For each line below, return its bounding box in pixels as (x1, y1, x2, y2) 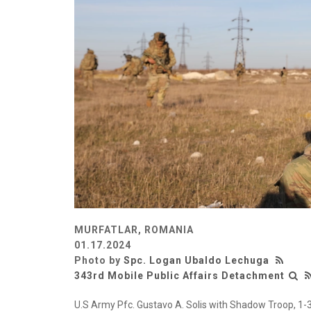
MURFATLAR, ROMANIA (74, 224, 194, 235)
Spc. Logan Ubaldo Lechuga (124, 254, 269, 266)
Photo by (74, 254, 124, 266)
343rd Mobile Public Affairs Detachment (74, 269, 285, 281)
